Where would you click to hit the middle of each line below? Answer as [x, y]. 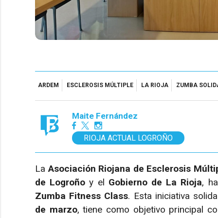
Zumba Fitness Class [82, 196]
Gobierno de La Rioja [155, 182]
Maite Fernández [105, 116]
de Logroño [60, 182]
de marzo [56, 209]
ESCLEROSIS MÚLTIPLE [100, 85]
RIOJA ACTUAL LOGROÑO [128, 138]
